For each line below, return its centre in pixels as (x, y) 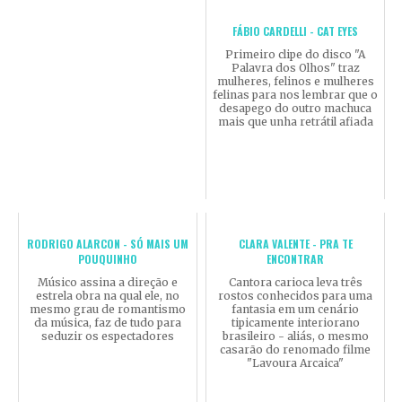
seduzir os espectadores (108, 336)
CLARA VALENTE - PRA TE (295, 243)
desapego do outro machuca (295, 108)
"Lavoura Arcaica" (295, 363)
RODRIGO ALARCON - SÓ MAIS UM (108, 243)
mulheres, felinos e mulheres (295, 81)
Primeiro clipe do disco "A (295, 54)
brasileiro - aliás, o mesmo (295, 336)
